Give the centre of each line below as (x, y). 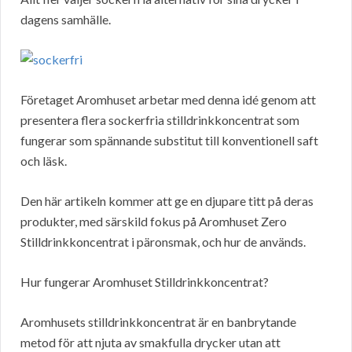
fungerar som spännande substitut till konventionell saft (169, 141)
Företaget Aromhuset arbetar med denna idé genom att (168, 100)
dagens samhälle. (66, 20)
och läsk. (44, 161)
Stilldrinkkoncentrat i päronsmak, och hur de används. (163, 242)
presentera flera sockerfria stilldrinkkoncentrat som (160, 120)
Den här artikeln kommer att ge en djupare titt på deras (167, 201)
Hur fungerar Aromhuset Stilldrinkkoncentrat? (145, 282)
